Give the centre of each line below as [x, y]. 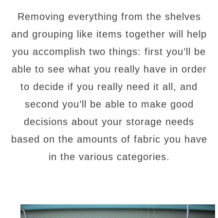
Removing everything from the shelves [109, 17]
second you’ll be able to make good [109, 104]
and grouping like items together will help [109, 34]
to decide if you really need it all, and [109, 87]
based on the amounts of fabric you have [109, 139]
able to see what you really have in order [109, 69]
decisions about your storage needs [109, 122]
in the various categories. [109, 157]
